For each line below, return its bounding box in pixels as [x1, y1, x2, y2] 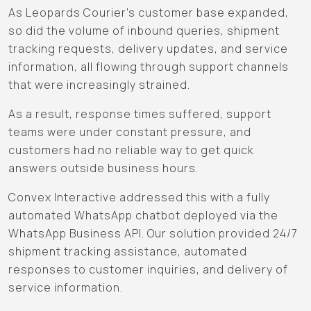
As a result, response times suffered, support [8, 106, 271, 122]
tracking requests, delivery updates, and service [8, 41, 288, 57]
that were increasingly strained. [8, 77, 190, 93]
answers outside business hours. [8, 160, 199, 176]
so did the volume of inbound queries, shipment [8, 23, 280, 39]
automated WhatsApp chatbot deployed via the [8, 208, 278, 224]
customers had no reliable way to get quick [8, 142, 254, 158]
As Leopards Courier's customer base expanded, [8, 5, 289, 21]
